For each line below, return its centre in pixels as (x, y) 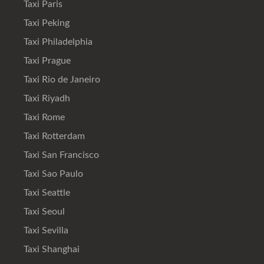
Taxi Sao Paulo (52, 174)
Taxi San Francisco (60, 155)
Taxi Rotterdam (53, 136)
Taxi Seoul (43, 211)
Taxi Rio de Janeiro (61, 79)
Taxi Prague (46, 60)
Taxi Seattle (46, 192)
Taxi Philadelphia (57, 42)
